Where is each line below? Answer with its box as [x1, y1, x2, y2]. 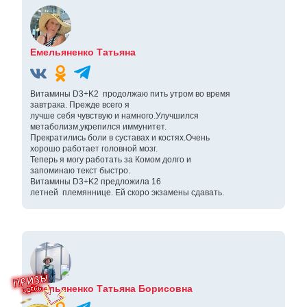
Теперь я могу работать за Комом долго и [30, 155, 191, 165]
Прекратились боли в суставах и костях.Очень [30, 133, 210, 143]
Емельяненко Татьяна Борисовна [30, 283, 193, 295]
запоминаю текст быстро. [30, 166, 130, 176]
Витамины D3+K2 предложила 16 [30, 177, 161, 187]
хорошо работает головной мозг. [30, 144, 158, 154]
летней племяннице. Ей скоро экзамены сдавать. [30, 188, 224, 198]
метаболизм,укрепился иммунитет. [30, 122, 167, 132]
